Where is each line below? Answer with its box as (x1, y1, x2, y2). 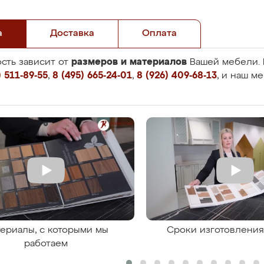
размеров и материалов (71, 57, 187, 67)
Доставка (50, 29, 94, 38)
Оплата (142, 29, 177, 38)
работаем (24, 239, 68, 249)
